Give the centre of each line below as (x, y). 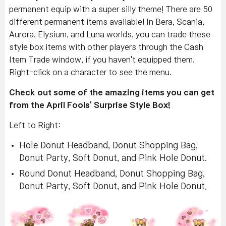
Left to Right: (35, 125)
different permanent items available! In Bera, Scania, (107, 21)
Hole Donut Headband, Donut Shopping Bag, (108, 145)
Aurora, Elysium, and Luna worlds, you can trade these (110, 34)
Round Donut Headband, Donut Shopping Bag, (112, 174)
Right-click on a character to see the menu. (90, 72)
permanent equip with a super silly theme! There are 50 (111, 9)
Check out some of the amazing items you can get (112, 92)
